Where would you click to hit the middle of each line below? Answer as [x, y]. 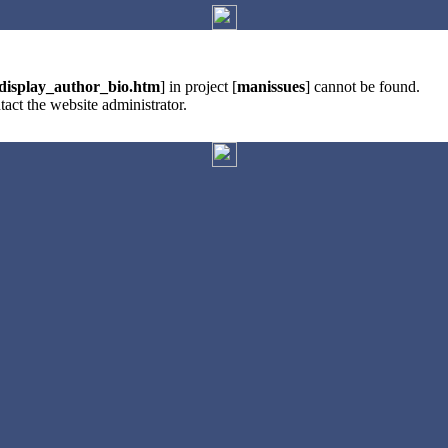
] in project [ [198, 86]
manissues [271, 86]
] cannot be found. [362, 86]
